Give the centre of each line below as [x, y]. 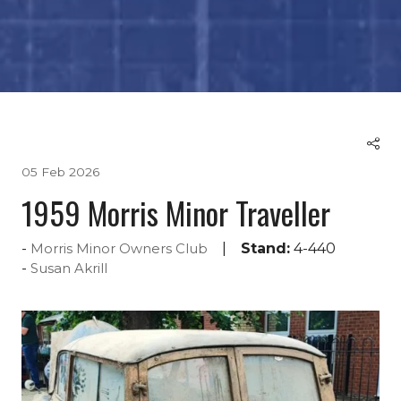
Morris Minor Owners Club [119, 248]
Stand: [265, 248]
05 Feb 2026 [60, 171]
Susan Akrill [69, 268]
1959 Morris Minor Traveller [176, 212]
